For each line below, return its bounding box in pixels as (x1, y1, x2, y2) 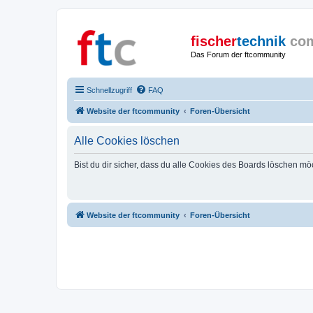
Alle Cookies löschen (74, 134, 180, 147)
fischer (191, 34, 237, 49)
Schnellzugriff (87, 85, 132, 94)
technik (237, 34, 286, 49)
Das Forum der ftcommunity (191, 50, 286, 59)
